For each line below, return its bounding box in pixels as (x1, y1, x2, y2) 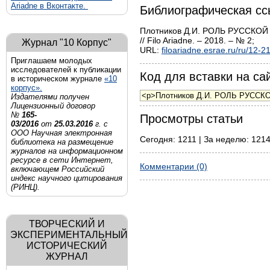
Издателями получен (11, 92, 89, 101)
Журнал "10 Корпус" (22, 37, 112, 48)
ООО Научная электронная (11, 128, 112, 137)
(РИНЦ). (11, 183, 40, 192)
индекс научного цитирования (11, 174, 122, 183)
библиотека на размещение (11, 137, 113, 146)
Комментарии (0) (140, 161, 207, 171)
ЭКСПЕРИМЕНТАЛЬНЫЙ (10, 230, 128, 240)
